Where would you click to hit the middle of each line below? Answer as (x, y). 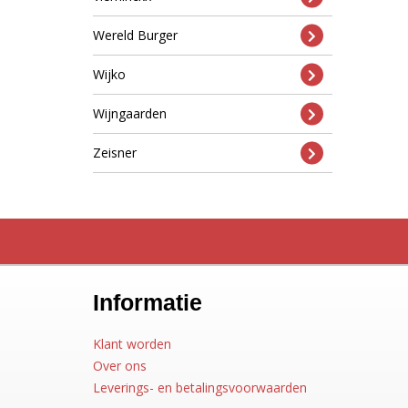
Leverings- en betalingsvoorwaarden (200, 388)
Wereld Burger (135, 35)
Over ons (120, 366)
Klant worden (132, 344)
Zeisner (115, 153)
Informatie (148, 302)
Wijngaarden (130, 113)
